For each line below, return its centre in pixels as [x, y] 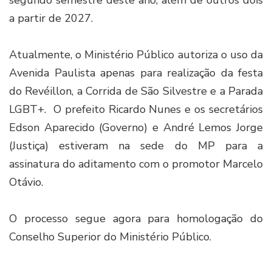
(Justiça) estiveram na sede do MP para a [136, 145]
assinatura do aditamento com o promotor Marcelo [136, 164]
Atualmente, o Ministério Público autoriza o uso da [136, 54]
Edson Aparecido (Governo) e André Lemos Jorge [136, 127]
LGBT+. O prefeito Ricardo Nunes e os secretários [136, 109]
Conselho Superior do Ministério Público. [110, 236]
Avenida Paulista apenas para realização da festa [136, 73]
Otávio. [28, 182]
